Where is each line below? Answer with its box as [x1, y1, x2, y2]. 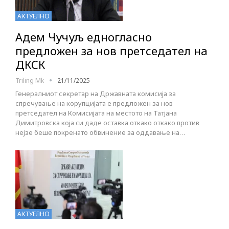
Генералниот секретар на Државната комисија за [15, 88, 176, 98]
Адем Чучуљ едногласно [15, 29, 152, 44]
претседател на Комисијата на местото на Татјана [15, 108, 177, 118]
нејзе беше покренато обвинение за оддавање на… [15, 127, 185, 137]
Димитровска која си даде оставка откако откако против [15, 118, 199, 127]
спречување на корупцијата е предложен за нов [15, 98, 173, 108]
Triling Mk [15, 76, 45, 85]
